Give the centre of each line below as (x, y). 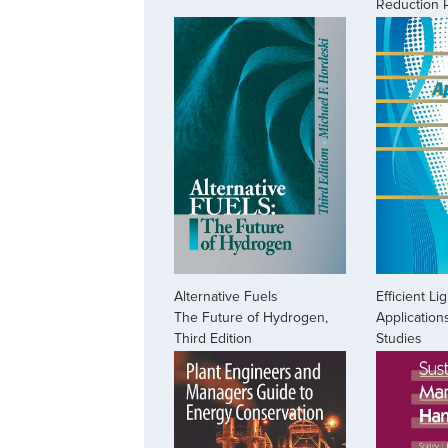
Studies (398, 339)
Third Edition (213, 339)
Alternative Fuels (226, 297)
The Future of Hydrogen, (251, 318)
